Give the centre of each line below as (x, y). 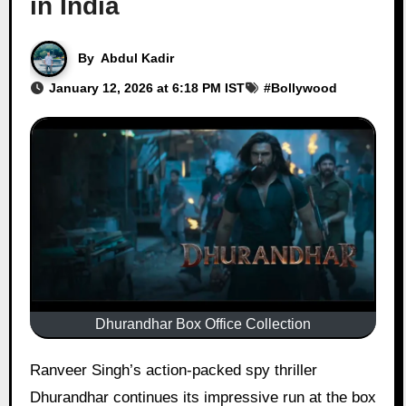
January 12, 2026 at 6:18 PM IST (146, 87)
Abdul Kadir (137, 58)
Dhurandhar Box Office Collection (203, 324)
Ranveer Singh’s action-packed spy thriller (35, 370)
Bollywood (304, 87)
